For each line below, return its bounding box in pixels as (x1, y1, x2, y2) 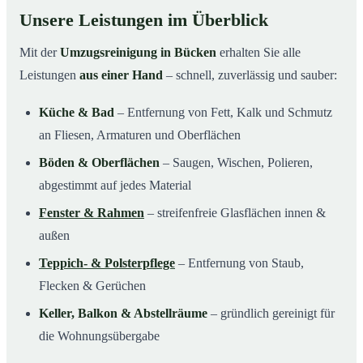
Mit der (19, 45, 60, 60)
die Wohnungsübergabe (39, 329, 160, 344)
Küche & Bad (39, 105, 114, 120)
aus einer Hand (79, 68, 163, 83)
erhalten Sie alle (216, 45, 301, 60)
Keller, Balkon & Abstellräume (39, 306, 207, 321)
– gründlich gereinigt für (207, 306, 335, 321)
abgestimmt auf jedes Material (39, 178, 191, 193)
